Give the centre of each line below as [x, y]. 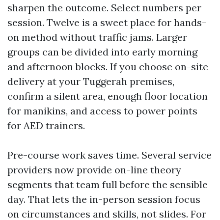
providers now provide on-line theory [94, 170]
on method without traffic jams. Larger [97, 37]
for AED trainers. [46, 125]
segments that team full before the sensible [108, 184]
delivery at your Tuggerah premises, [91, 81]
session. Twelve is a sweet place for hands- [107, 22]
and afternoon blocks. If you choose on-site [108, 67]
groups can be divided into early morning [102, 52]
